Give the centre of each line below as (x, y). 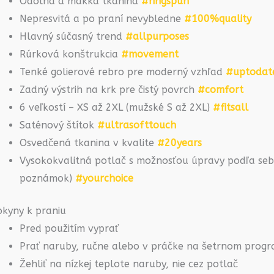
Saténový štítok (58, 125)
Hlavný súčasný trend (72, 36)
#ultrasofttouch (137, 125)
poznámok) (47, 178)
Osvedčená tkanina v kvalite (88, 143)
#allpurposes (157, 36)
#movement (150, 54)
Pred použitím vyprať (69, 228)
